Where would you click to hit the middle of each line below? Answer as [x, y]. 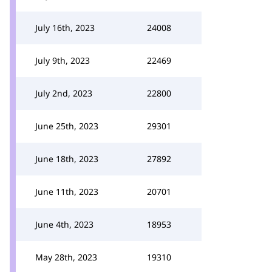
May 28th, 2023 [66, 257]
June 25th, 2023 [67, 126]
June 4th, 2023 [64, 224]
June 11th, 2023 [67, 192]
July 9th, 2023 [63, 60]
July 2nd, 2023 [64, 93]
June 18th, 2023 [67, 159]
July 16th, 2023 [65, 28]
